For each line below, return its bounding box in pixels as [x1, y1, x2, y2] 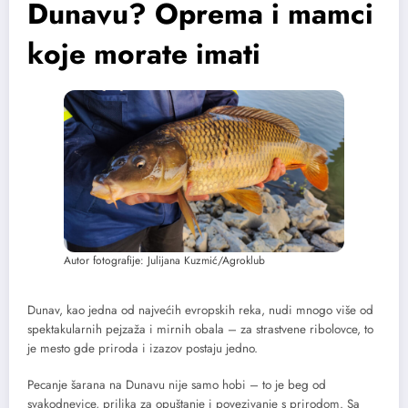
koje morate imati [27, 33, 260, 75]
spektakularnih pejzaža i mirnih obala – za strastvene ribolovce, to [27, 320, 373, 338]
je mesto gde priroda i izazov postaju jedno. [27, 339, 258, 357]
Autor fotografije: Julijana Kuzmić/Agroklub [64, 251, 265, 269]
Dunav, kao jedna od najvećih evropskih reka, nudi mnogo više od [27, 301, 373, 319]
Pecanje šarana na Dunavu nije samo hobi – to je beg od [27, 375, 326, 393]
